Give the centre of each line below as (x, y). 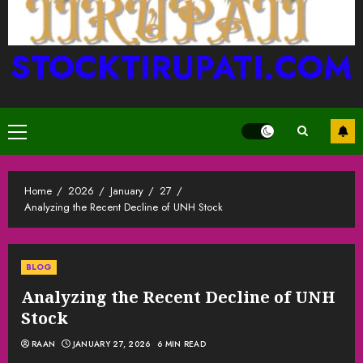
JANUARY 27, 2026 (111, 344)
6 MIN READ (181, 344)
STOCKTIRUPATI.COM (181, 67)
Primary (36, 132)
